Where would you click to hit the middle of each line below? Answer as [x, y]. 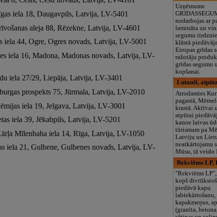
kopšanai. [188, 71]
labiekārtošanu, [196, 195]
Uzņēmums [190, 6]
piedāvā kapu [193, 188]
